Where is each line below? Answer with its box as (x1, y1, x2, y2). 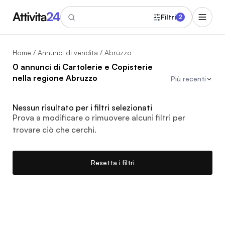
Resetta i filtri (90, 158, 135, 167)
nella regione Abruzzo (13, 73, 97, 83)
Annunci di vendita (38, 48, 98, 57)
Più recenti (171, 74, 206, 83)
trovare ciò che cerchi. (13, 125, 96, 135)
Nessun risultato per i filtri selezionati (13, 102, 152, 113)
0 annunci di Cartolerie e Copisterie (13, 62, 153, 72)
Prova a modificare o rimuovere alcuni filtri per (13, 113, 185, 123)
